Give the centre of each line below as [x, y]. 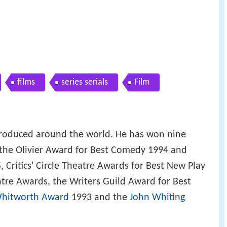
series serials [85, 82]
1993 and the [99, 198]
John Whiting [157, 198]
